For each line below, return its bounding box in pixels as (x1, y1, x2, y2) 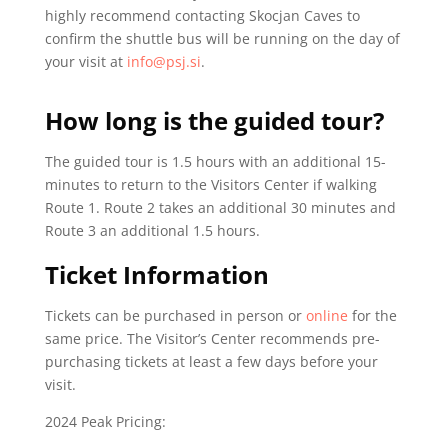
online (305, 305, 348, 325)
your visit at (44, 51, 127, 71)
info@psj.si (126, 51, 201, 71)
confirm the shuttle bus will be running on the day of (44, 28, 400, 48)
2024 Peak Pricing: (44, 411, 166, 431)
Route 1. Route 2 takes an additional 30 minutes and (44, 197, 396, 217)
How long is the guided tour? (44, 103, 384, 137)
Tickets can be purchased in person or (44, 305, 306, 325)
